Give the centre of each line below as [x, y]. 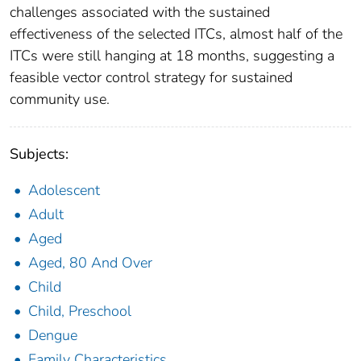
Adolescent [64, 191]
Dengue [53, 336]
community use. [60, 100]
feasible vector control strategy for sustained [151, 78]
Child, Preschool [80, 311]
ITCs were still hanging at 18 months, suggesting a [172, 56]
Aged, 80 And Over [90, 263]
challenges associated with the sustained [140, 12]
